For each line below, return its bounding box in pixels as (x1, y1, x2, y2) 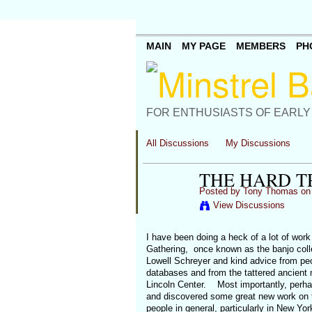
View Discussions (212, 200, 285, 210)
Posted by (198, 186, 243, 196)
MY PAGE (181, 40, 226, 52)
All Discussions (146, 138, 209, 148)
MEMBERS (235, 40, 286, 52)
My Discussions (226, 138, 291, 148)
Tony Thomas (242, 186, 298, 196)
